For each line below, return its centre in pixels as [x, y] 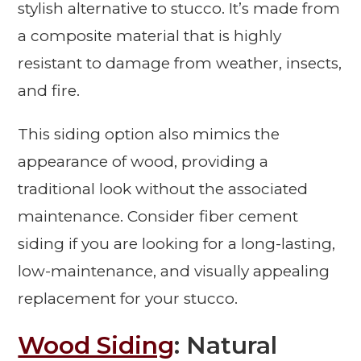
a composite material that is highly [150, 36]
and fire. [49, 91]
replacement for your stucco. [128, 299]
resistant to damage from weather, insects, [180, 64]
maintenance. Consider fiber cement [158, 217]
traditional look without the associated [163, 189]
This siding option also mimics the [149, 135]
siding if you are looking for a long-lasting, [177, 244]
